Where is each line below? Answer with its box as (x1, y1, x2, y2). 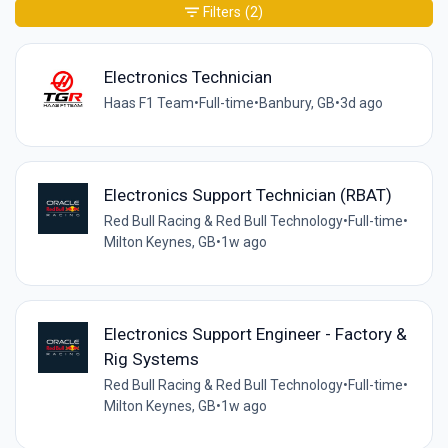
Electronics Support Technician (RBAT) (103, 185, 392, 206)
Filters (203, 3, 241, 20)
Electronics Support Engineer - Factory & (103, 324, 407, 345)
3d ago (339, 95, 383, 112)
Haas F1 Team (103, 95, 194, 112)
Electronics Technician (103, 67, 272, 88)
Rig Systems (103, 349, 199, 370)
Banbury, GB (258, 95, 335, 112)
